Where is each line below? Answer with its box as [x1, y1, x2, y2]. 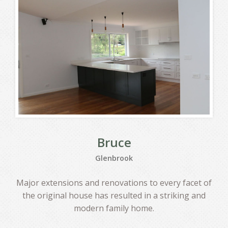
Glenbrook [95, 153, 133, 163]
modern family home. [74, 202, 154, 214]
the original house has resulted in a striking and [22, 189, 206, 201]
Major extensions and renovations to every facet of [16, 177, 212, 188]
